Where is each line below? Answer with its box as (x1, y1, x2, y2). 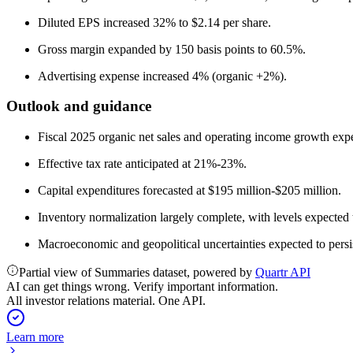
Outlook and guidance (6, 98, 151, 115)
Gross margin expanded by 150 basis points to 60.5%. (38, 42, 306, 56)
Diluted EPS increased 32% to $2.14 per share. (38, 15, 271, 29)
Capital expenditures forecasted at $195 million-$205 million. (38, 184, 341, 197)
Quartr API (255, 266, 310, 279)
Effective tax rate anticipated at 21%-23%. (38, 157, 247, 170)
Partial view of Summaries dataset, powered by (19, 266, 255, 279)
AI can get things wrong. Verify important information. (6, 280, 278, 293)
